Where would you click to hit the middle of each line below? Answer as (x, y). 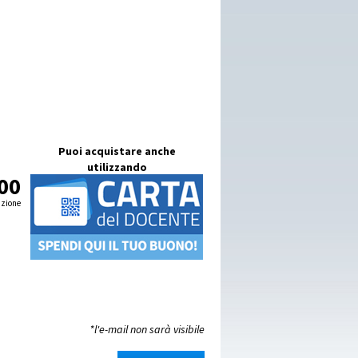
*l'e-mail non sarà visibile (147, 330)
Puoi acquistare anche (117, 151)
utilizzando (117, 167)
